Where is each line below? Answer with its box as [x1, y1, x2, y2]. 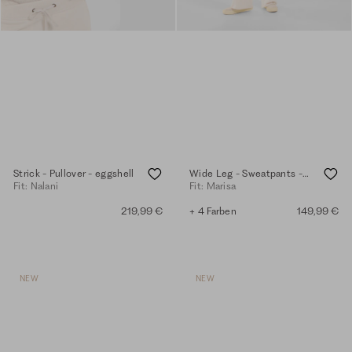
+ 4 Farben [189, 204, 236, 217]
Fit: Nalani [13, 179, 59, 192]
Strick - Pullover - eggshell [13, 167, 134, 179]
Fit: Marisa [189, 179, 236, 192]
